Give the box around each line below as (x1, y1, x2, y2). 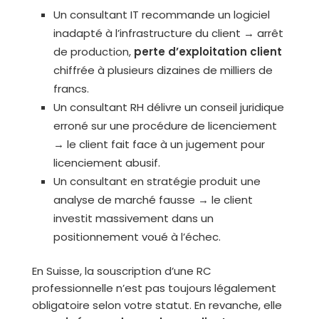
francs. (53, 81, 89, 96)
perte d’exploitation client (133, 44, 282, 59)
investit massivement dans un (53, 211, 214, 226)
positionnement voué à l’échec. (53, 229, 221, 244)
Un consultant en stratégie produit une (53, 174, 261, 189)
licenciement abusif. (53, 155, 160, 170)
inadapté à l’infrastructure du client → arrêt (53, 26, 283, 41)
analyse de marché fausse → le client (53, 192, 253, 207)
